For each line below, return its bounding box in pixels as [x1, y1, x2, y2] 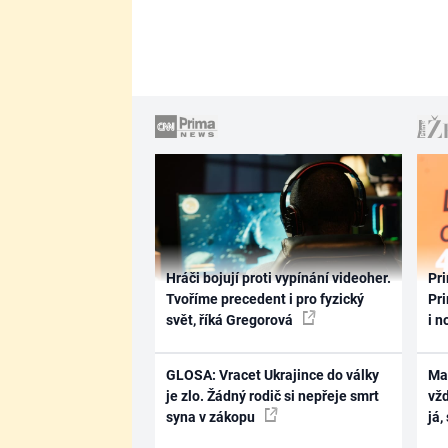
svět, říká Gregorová [165, 311, 296, 328]
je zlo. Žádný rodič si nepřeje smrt [165, 388, 379, 404]
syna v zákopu [165, 409, 258, 425]
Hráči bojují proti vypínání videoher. [165, 269, 391, 286]
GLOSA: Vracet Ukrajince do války [165, 367, 379, 383]
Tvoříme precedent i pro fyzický [165, 290, 364, 307]
